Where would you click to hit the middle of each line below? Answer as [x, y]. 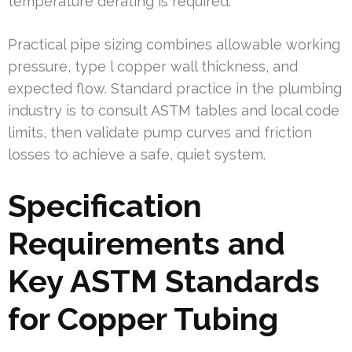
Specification [105, 206]
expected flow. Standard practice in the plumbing [175, 89]
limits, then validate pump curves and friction [160, 133]
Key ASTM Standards [164, 281]
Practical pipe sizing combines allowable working [174, 45]
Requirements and [147, 244]
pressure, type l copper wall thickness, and [153, 67]
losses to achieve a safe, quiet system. [137, 155]
